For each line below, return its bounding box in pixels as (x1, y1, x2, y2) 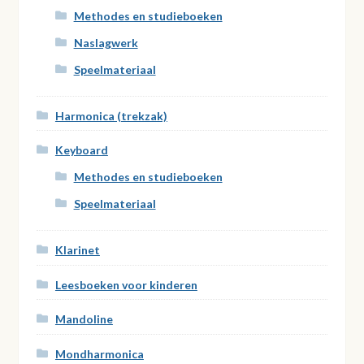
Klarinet (54, 243, 100, 258)
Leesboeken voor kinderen (54, 277, 197, 292)
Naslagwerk (73, 36, 138, 50)
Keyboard (54, 143, 108, 158)
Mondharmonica (54, 346, 144, 361)
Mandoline (54, 312, 113, 327)
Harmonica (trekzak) (54, 108, 167, 123)
